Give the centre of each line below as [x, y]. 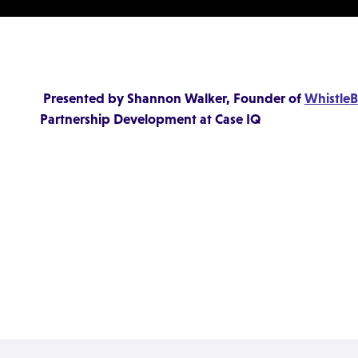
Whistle [327, 98]
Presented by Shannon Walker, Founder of [173, 98]
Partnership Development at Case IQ [150, 119]
